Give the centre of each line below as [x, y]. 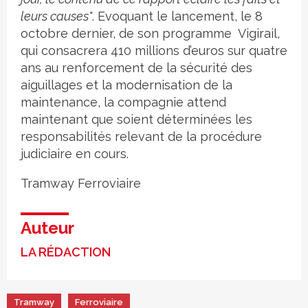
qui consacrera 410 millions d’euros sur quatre [154, 51]
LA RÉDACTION [66, 252]
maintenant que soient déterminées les [136, 120]
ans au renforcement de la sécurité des [136, 68]
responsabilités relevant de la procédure [141, 137]
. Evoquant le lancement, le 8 [177, 16]
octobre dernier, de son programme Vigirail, [150, 34]
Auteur [47, 228]
